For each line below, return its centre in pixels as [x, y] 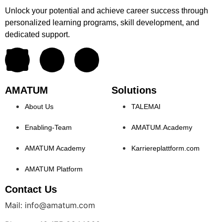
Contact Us [31, 190]
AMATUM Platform [54, 169]
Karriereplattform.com [166, 148]
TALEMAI [146, 107]
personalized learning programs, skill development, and [102, 22]
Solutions [134, 90]
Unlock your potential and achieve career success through [107, 10]
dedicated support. [37, 34]
